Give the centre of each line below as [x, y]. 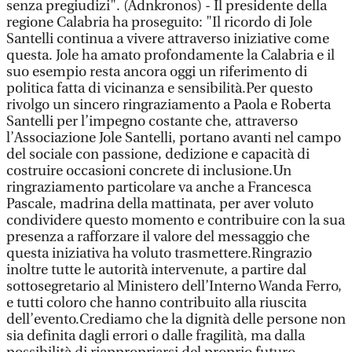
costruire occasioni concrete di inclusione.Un [149, 171]
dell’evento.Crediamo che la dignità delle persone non [176, 319]
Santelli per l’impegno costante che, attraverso [152, 121]
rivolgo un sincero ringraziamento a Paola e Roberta [169, 105]
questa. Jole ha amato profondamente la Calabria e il [170, 55]
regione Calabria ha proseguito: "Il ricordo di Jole [159, 22]
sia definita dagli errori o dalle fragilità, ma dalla [156, 336]
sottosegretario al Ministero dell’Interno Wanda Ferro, [174, 286]
